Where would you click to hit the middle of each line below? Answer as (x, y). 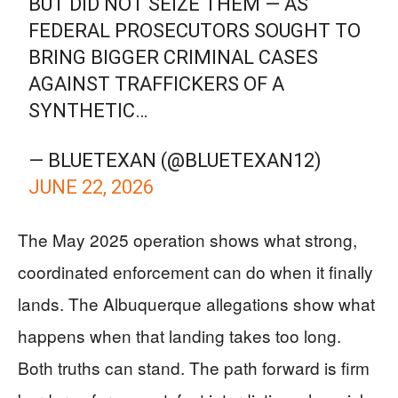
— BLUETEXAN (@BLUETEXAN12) (175, 160)
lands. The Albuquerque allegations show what (196, 303)
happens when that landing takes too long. (179, 335)
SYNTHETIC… (88, 111)
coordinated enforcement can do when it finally (195, 271)
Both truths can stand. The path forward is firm (194, 367)
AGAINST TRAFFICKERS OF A (157, 84)
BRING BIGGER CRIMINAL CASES (174, 57)
